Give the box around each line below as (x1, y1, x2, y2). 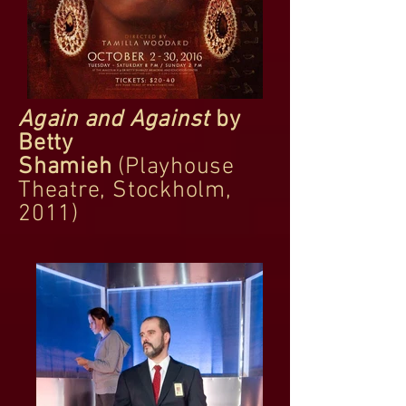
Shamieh (18, 152, 112, 181)
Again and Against (18, 105, 217, 134)
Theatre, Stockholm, (18, 176, 232, 205)
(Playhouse (111, 152, 236, 181)
